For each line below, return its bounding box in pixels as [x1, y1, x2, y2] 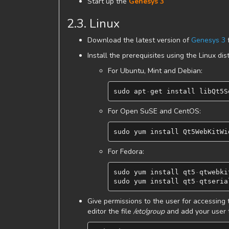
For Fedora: [108, 147, 144, 156]
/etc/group [133, 207, 165, 216]
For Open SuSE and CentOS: [108, 106, 201, 116]
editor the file [87, 207, 133, 216]
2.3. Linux [67, 15, 120, 32]
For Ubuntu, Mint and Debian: [108, 66, 202, 76]
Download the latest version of [87, 35, 191, 45]
